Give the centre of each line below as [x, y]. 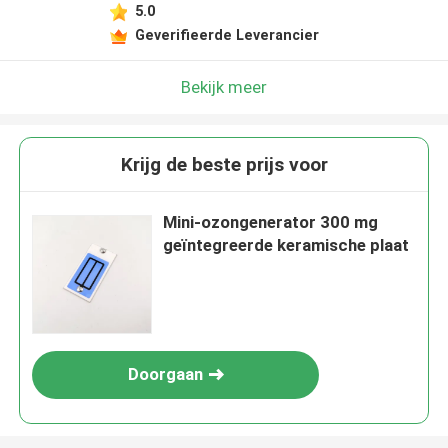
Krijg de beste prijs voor [224, 165]
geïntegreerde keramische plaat [286, 245]
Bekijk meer [224, 86]
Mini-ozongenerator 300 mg [271, 222]
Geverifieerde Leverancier [226, 34]
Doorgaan [165, 374]
